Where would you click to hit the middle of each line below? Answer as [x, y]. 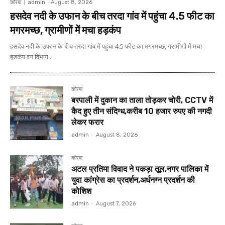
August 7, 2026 [116, 203]
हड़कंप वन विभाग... [31, 57]
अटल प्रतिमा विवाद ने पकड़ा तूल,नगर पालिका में [140, 169]
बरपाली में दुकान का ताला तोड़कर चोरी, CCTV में [142, 100]
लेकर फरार [88, 123]
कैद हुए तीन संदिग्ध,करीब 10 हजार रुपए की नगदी [142, 111]
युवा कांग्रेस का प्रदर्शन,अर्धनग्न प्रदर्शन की [133, 180]
